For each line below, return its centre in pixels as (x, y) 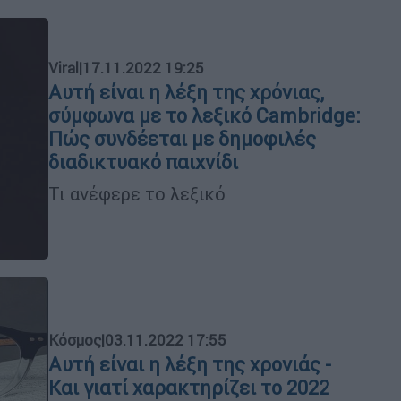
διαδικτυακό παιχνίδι (143, 162)
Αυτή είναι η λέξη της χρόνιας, (186, 92)
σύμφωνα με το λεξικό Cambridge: (205, 115)
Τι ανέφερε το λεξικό (137, 193)
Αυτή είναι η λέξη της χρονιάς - (190, 364)
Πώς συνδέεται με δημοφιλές (182, 139)
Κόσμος (75, 340)
